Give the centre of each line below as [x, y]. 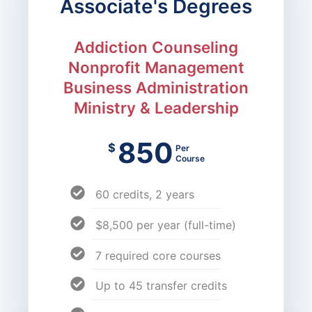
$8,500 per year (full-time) [165, 225]
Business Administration [156, 87]
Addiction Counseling [156, 47]
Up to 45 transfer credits [161, 286]
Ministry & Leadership [156, 108]
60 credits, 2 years [145, 194]
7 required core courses [158, 255]
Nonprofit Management [156, 67]
